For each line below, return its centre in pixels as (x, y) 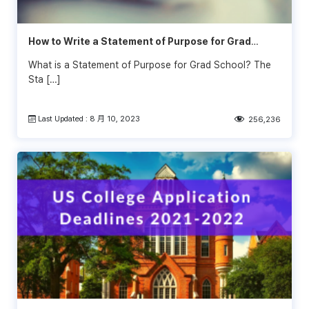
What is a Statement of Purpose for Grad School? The (150, 64)
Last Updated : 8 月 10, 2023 (88, 118)
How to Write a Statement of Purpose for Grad (140, 41)
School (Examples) (73, 56)
